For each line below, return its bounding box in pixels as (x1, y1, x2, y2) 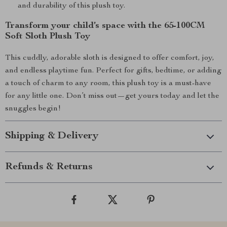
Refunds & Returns (5, 162, 93, 172)
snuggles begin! (5, 105, 61, 113)
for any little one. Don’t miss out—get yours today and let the (5, 92, 219, 100)
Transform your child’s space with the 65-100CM (5, 21, 205, 30)
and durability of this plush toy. (18, 2, 125, 10)
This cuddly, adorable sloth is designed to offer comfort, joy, (5, 54, 214, 62)
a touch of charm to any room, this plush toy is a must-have (5, 80, 211, 88)
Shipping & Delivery (5, 131, 98, 141)
